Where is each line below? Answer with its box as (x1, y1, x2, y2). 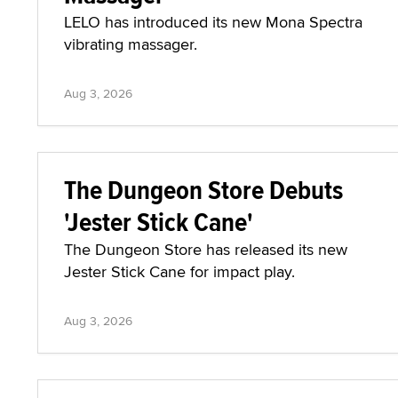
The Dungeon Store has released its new (64, 237, 347, 260)
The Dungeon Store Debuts (64, 170, 343, 209)
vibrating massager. (64, 32, 197, 55)
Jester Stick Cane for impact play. (64, 259, 295, 283)
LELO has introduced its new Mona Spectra (64, 10, 362, 33)
